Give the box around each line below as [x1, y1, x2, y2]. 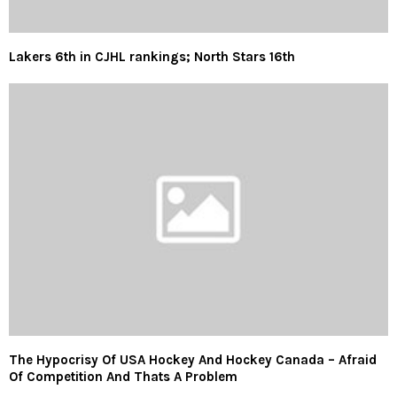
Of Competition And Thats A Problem [9, 369, 237, 385]
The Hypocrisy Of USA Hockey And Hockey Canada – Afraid [9, 352, 377, 369]
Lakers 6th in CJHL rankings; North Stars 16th [9, 48, 295, 65]
